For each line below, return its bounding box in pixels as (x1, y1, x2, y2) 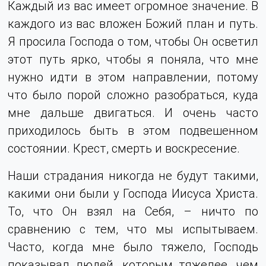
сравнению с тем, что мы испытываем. (8, 221, 258, 236)
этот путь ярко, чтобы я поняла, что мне (8, 51, 258, 66)
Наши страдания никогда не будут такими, (8, 167, 258, 183)
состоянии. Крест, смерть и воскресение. (8, 140, 240, 156)
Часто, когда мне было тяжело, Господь (8, 239, 258, 254)
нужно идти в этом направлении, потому (8, 69, 258, 84)
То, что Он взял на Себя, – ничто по (8, 203, 258, 218)
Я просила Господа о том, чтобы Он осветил (8, 33, 258, 49)
